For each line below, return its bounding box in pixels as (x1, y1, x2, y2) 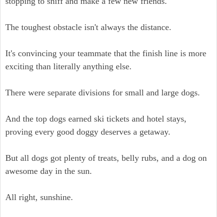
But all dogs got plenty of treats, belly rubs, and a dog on (5, 153, 207, 163)
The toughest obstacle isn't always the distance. (5, 22, 171, 32)
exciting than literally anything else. (5, 62, 132, 71)
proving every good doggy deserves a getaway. (5, 127, 170, 137)
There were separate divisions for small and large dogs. (5, 88, 200, 97)
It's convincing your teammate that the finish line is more (5, 48, 206, 58)
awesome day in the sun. (5, 166, 92, 176)
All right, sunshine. (5, 192, 73, 202)
